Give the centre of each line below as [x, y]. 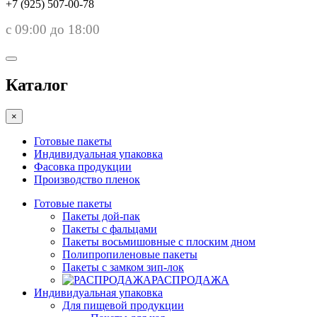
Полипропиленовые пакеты [130, 254]
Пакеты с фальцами [110, 229]
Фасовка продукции [83, 166]
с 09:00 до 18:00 [53, 29]
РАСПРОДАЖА [190, 279]
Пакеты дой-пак [101, 216]
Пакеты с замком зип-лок [123, 267]
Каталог [37, 85]
